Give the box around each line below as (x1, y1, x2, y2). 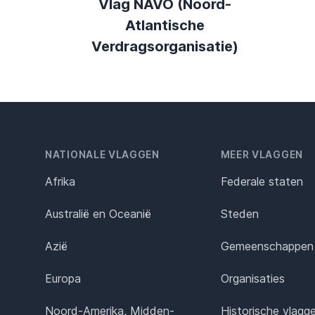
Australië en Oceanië (45, 207, 151, 221)
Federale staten (220, 174, 303, 189)
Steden (220, 207, 259, 221)
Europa (45, 271, 81, 286)
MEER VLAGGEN (220, 148, 303, 161)
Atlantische (124, 17, 205, 34)
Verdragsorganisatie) (91, 38, 238, 56)
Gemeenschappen (220, 239, 314, 254)
